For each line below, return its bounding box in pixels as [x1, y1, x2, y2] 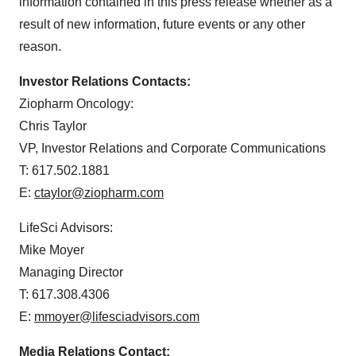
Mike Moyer [19, 243, 84, 257]
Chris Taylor [19, 119, 87, 133]
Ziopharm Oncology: [19, 97, 133, 111]
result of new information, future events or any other [19, 17, 305, 32]
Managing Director [19, 265, 123, 280]
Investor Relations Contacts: [19, 75, 191, 89]
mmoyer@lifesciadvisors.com [34, 310, 199, 324]
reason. [19, 40, 61, 54]
